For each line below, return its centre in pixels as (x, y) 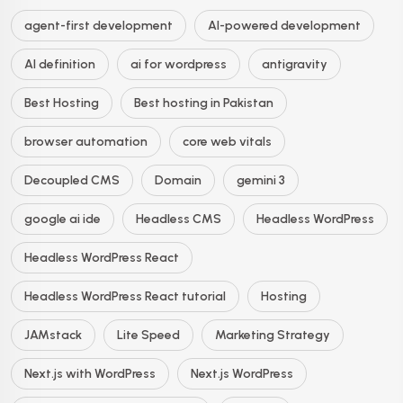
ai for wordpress (179, 64)
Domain (178, 180)
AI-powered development (284, 26)
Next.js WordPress (242, 374)
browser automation (86, 142)
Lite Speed (148, 335)
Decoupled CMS (72, 180)
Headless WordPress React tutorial (125, 296)
